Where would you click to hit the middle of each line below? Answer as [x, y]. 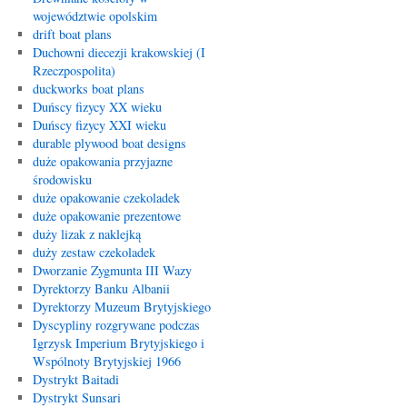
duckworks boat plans [88, 89]
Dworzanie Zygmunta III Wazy [112, 270]
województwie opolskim [94, 16]
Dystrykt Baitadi [75, 379]
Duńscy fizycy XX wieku [97, 107]
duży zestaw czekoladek [94, 252]
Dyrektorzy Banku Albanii [101, 288]
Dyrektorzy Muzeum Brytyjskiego [121, 307]
